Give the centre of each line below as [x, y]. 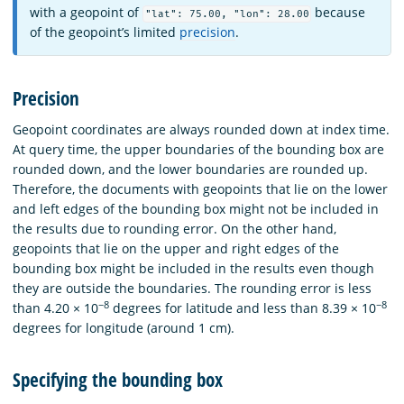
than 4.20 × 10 [55, 308]
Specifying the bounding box [118, 380]
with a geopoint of [86, 12]
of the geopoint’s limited [105, 32]
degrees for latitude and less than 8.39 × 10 [243, 308]
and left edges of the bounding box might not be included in [196, 208]
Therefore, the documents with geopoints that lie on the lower [200, 188]
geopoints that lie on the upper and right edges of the [176, 248]
